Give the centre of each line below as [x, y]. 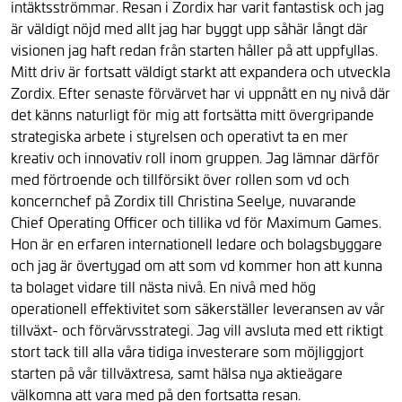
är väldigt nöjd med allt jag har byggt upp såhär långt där [189, 28]
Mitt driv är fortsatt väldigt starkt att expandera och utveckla [201, 71]
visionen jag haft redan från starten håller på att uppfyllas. [194, 49]
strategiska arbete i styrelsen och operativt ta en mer [179, 135]
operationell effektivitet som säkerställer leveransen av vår [198, 308]
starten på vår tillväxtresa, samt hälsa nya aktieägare [177, 372]
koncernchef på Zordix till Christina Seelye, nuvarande [184, 200]
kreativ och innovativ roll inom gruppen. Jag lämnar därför [195, 157]
